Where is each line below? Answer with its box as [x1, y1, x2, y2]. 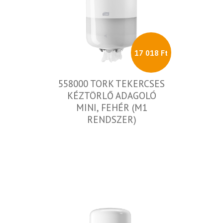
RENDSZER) [87, 113, 136, 125]
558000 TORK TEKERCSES [58, 78, 165, 90]
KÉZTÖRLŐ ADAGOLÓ [67, 90, 156, 102]
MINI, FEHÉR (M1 [76, 102, 147, 113]
